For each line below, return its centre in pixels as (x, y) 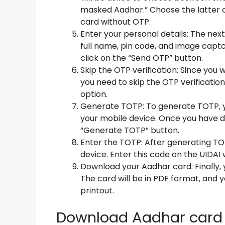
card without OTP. (116, 22)
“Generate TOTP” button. (130, 130)
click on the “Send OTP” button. (142, 58)
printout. (97, 190)
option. (94, 94)
